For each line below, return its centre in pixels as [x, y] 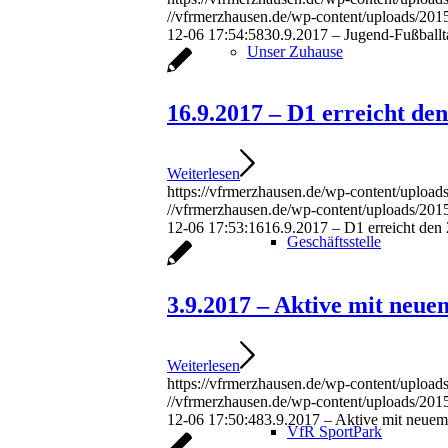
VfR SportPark [334, 431]
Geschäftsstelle [334, 241]
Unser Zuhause [295, 51]
